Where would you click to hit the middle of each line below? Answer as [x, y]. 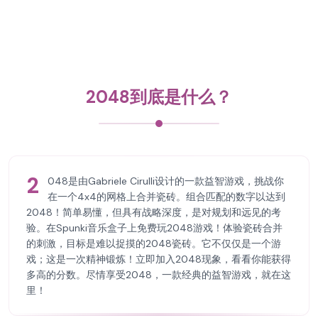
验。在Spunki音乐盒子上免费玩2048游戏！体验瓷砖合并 [154, 228]
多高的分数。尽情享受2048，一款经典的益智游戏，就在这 [159, 275]
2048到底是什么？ [159, 97]
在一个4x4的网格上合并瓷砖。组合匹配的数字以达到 [166, 197]
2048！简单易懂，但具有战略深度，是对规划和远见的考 [154, 212]
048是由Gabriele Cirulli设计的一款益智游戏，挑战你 [166, 181]
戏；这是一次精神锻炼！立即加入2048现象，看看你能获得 [159, 259]
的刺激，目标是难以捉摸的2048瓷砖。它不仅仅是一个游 [154, 243]
